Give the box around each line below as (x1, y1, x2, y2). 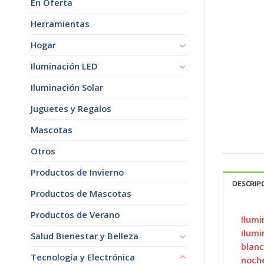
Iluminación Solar (31, 81, 103, 94)
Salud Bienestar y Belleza (31, 230, 138, 242)
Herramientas (31, 18, 90, 30)
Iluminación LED (31, 60, 98, 72)
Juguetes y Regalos (31, 103, 111, 115)
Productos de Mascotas (31, 187, 131, 200)
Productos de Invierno (31, 166, 124, 179)
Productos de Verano (31, 209, 120, 221)
